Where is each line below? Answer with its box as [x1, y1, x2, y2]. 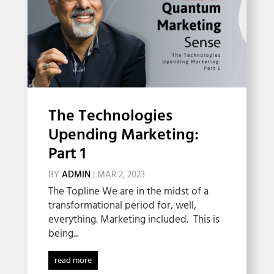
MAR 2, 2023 [97, 167, 145, 182]
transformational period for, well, [48, 197, 196, 214]
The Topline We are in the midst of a [48, 183, 209, 200]
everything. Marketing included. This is [48, 211, 220, 228]
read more [54, 253, 92, 268]
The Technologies [48, 103, 172, 129]
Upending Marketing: [48, 122, 199, 148]
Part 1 [48, 141, 86, 167]
